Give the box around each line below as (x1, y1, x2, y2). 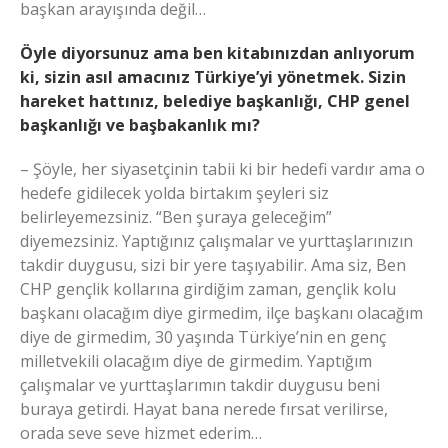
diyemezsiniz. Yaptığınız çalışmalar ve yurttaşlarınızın (20, 229, 413, 252)
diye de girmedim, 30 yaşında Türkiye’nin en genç (20, 325, 386, 348)
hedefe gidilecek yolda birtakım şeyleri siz (20, 181, 329, 204)
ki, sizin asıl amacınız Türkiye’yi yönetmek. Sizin (20, 65, 406, 88)
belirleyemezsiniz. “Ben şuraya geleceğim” (20, 205, 332, 228)
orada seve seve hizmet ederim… (20, 421, 262, 444)
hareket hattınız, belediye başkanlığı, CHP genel (20, 89, 410, 112)
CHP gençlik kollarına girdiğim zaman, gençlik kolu (20, 277, 396, 300)
